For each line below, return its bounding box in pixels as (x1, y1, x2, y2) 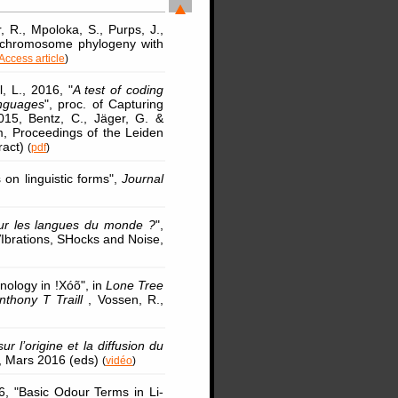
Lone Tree (105, 278, 164, 292)
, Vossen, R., (88, 292, 164, 306)
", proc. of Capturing (44, 97, 164, 111)
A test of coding (72, 83, 164, 97)
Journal (122, 171, 164, 186)
